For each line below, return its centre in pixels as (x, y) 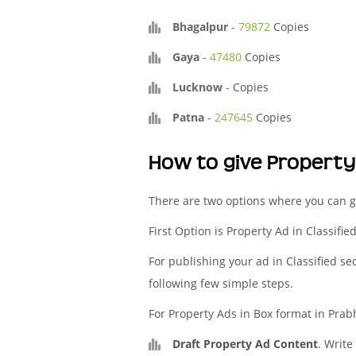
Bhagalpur (200, 27)
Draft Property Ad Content (245, 344)
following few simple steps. (221, 283)
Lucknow (197, 87)
